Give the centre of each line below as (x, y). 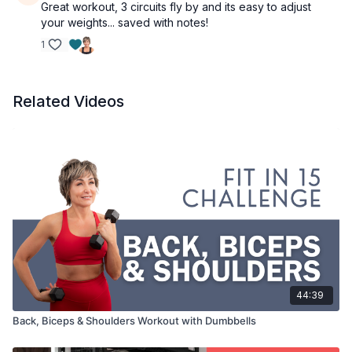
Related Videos (68, 101)
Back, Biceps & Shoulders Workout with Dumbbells (134, 320)
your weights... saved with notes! (125, 22)
